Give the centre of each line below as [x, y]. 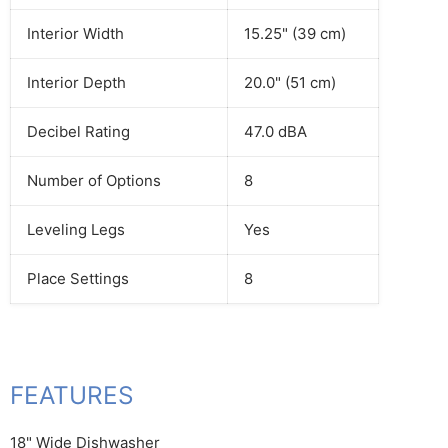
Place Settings [78, 279]
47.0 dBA [275, 132]
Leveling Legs [76, 230]
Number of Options [94, 181]
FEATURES [72, 395]
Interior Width [75, 34]
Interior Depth [76, 83]
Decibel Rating [78, 132]
